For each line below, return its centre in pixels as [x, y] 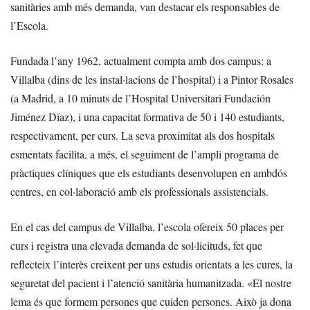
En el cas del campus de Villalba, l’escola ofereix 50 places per [147, 227]
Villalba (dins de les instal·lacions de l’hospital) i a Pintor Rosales [152, 80]
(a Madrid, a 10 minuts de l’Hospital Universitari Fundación [140, 98]
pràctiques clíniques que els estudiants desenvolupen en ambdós [149, 173]
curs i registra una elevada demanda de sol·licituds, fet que [136, 246]
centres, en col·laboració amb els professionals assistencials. [139, 192]
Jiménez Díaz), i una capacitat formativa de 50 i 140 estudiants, [147, 117]
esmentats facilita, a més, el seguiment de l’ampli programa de [145, 154]
